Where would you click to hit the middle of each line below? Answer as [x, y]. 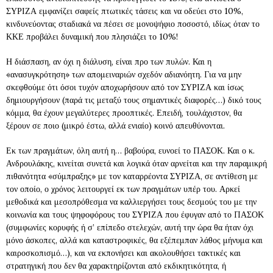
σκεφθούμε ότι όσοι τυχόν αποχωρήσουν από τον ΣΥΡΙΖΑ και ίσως [125, 87]
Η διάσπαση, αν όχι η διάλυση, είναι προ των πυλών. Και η [109, 62]
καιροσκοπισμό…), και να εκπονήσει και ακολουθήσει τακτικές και [123, 253]
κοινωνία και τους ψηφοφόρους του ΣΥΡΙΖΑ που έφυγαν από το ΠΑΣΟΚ [135, 214]
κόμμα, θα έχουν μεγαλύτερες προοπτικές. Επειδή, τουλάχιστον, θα [124, 113]
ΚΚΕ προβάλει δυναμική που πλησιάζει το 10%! [92, 37]
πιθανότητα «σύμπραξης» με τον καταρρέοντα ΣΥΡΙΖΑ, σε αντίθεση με [132, 176]
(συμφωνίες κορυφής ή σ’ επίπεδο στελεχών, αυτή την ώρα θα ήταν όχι [130, 227]
